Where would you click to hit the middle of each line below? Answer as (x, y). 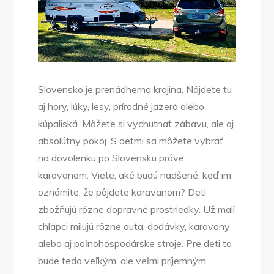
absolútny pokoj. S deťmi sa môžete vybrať (131, 141)
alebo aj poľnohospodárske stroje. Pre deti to (135, 244)
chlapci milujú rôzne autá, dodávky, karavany (134, 227)
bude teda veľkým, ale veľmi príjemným (122, 261)
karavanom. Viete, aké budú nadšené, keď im (135, 175)
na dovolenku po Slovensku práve (111, 158)
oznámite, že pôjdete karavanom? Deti (122, 192)
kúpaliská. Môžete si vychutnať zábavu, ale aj (136, 124)
